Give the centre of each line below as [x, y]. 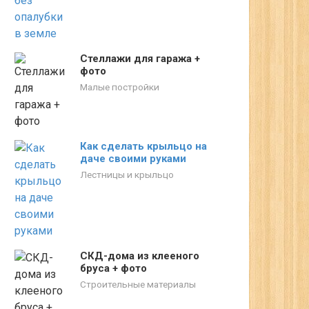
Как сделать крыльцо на [143, 146]
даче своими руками [133, 159]
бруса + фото [113, 268]
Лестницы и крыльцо [127, 175]
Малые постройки [120, 87]
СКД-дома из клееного [140, 256]
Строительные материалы [138, 284]
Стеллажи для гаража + [140, 59]
